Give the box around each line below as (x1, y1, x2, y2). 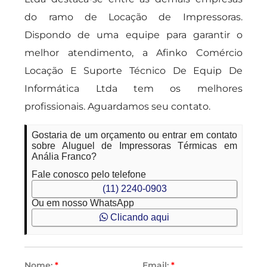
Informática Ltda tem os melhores (24, 83, 243, 94)
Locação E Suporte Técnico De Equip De (24, 65, 243, 76)
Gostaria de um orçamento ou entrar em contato (32, 130, 237, 140)
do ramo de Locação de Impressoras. (24, 11, 243, 23)
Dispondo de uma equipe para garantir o (24, 29, 243, 41)
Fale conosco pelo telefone (32, 169, 147, 179)
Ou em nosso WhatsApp (32, 198, 135, 208)
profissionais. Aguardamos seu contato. (24, 101, 211, 112)
